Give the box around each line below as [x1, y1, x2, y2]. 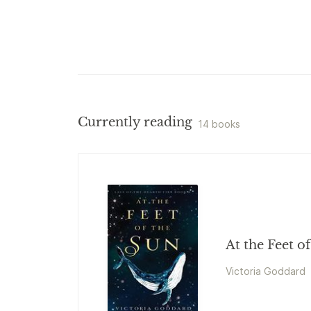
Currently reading [78, 115, 192, 130]
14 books [198, 118, 240, 130]
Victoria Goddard [226, 265, 305, 277]
